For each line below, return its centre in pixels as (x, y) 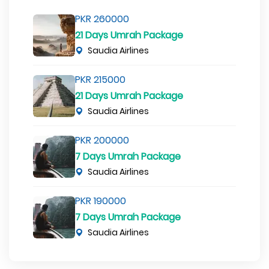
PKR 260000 (102, 19)
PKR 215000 (100, 80)
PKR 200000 (102, 141)
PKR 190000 (101, 201)
